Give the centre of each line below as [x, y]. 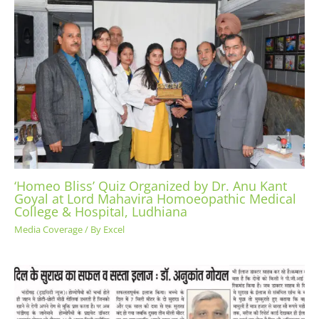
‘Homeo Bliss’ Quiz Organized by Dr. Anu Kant [151, 185]
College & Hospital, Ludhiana [101, 211]
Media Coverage [48, 229]
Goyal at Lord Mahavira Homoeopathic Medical [155, 198]
